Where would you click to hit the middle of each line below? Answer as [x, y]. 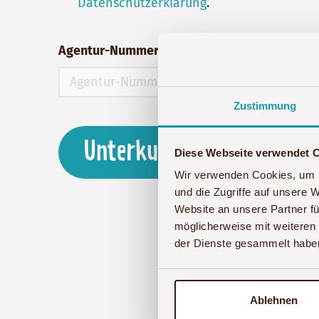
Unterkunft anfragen [180, 152]
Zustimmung [265, 106]
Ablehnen [274, 300]
